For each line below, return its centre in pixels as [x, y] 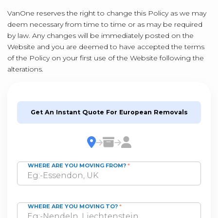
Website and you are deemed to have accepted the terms [106, 47]
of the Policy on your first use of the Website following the [106, 58]
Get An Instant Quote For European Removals [109, 112]
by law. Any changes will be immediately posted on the [100, 36]
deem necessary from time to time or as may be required [105, 24]
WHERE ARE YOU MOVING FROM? [78, 165]
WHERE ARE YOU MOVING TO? [73, 206]
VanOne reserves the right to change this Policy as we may [107, 13]
